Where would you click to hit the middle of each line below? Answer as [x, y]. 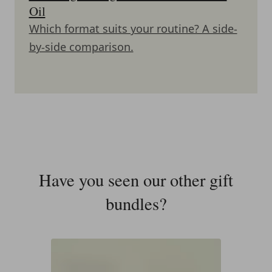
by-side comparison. [81, 47]
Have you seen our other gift [136, 180]
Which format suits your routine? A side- [133, 29]
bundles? [136, 204]
